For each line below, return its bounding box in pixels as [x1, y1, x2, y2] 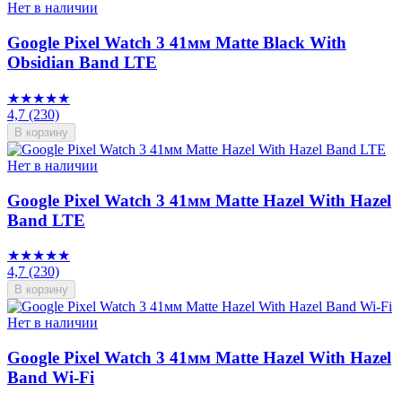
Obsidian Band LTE [7, 53, 157, 73]
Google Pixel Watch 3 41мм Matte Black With [7, 33, 346, 53]
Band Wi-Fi [7, 367, 94, 387]
